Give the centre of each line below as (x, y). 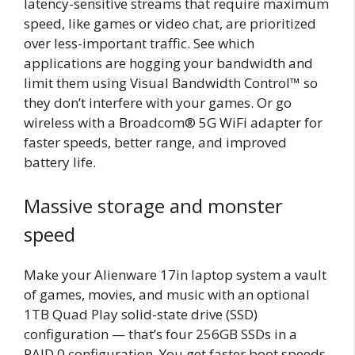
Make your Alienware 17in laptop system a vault (175, 275)
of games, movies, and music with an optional (167, 295)
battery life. (60, 162)
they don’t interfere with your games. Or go (158, 102)
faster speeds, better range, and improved (155, 142)
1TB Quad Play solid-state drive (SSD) (141, 315)
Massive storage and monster (153, 206)
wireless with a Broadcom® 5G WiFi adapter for (173, 122)
